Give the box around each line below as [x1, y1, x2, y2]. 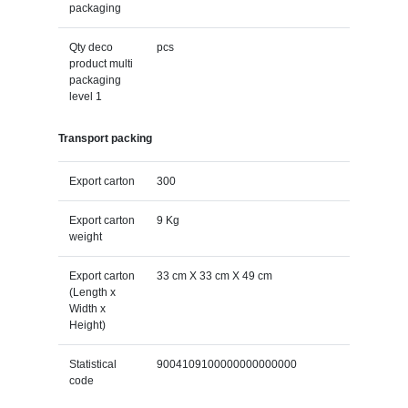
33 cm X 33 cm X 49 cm [156, 269, 272, 282]
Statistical [68, 357, 117, 371]
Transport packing [57, 131, 152, 145]
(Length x [68, 285, 116, 299]
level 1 [68, 89, 102, 103]
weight [68, 229, 102, 243]
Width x [68, 301, 106, 315]
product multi [68, 56, 133, 70]
